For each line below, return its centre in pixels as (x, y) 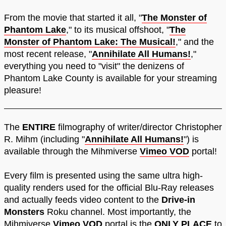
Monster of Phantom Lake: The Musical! (90, 42)
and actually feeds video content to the (83, 200)
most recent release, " (48, 54)
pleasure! (23, 91)
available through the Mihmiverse (72, 152)
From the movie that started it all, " (73, 18)
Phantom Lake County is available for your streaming (110, 78)
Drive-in (178, 200)
